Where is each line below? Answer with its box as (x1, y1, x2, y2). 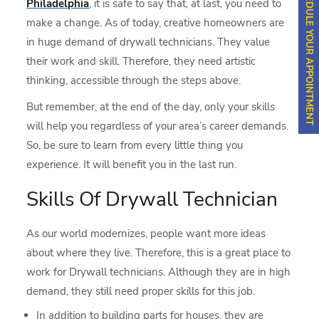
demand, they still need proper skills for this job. (26, 283, 256, 298)
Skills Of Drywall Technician (26, 185, 278, 213)
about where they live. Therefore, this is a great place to (26, 245, 291, 260)
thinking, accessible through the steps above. (26, 73, 241, 88)
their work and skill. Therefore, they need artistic (26, 53, 256, 68)
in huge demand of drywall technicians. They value (26, 34, 271, 49)
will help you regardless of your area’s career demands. (26, 118, 289, 133)
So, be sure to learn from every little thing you (26, 137, 244, 152)
